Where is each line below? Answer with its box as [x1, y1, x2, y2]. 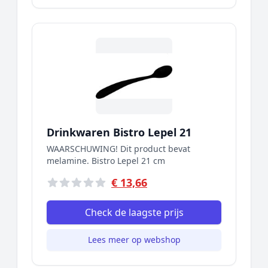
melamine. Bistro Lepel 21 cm [47, 155, 165, 166]
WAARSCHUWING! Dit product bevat [47, 143, 190, 154]
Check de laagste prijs [84, 206, 184, 219]
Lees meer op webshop [87, 234, 181, 245]
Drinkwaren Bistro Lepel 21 [47, 125, 191, 139]
